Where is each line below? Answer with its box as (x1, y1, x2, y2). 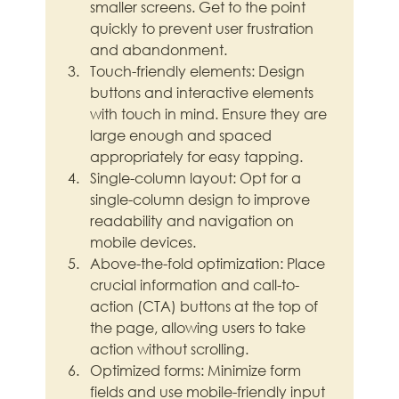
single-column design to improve (90, 190, 314, 209)
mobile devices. (90, 232, 197, 252)
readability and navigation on (90, 211, 298, 231)
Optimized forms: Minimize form (90, 361, 305, 380)
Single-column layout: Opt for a (90, 168, 305, 188)
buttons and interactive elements (90, 83, 318, 102)
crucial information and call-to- (90, 275, 300, 295)
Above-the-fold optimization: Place (90, 254, 330, 273)
